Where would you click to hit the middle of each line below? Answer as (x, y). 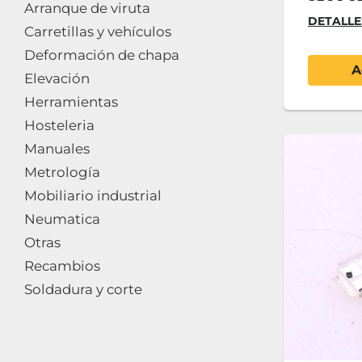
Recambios (62, 266)
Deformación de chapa (102, 55)
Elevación (57, 78)
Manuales (57, 149)
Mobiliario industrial (93, 196)
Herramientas (71, 102)
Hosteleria (59, 125)
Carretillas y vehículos (98, 32)
